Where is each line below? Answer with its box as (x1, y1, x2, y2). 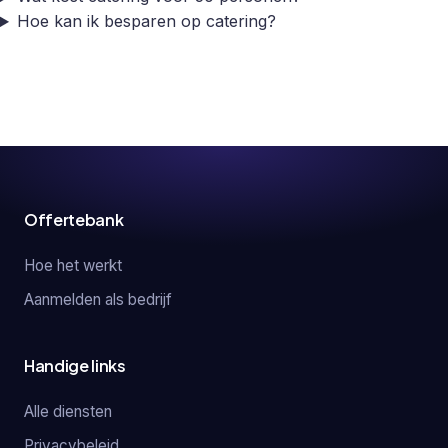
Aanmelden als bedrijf (24, 289, 172, 309)
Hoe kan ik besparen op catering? (16, 11, 276, 32)
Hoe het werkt (24, 255, 122, 275)
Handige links (24, 355, 126, 377)
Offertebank (24, 209, 124, 231)
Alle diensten (24, 402, 112, 422)
